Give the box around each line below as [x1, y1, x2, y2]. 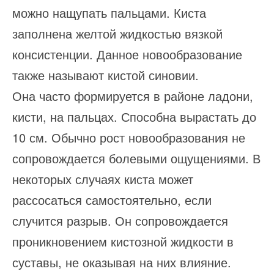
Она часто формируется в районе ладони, [12, 87, 253, 105]
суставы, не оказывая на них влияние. [12, 253, 231, 272]
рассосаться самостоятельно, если [12, 191, 212, 209]
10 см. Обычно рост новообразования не [12, 128, 245, 147]
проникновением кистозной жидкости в [12, 232, 234, 251]
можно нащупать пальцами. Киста [12, 4, 206, 22]
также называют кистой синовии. [12, 66, 199, 84]
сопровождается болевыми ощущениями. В [12, 149, 261, 168]
